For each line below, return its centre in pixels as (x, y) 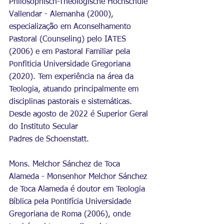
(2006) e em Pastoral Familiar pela (71, 52)
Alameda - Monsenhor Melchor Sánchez (79, 177)
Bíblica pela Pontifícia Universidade (71, 202)
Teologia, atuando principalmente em (75, 89)
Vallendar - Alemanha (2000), (62, 14)
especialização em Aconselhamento (71, 27)
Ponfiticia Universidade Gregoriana (71, 64)
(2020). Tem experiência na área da (72, 77)
